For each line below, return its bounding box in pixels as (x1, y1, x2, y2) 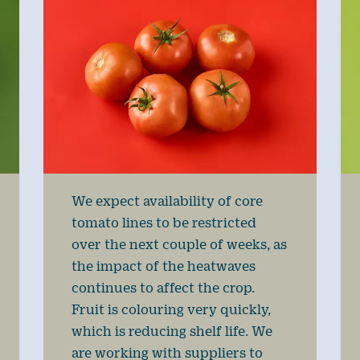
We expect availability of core (71, 193, 263, 209)
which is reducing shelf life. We (71, 323, 272, 339)
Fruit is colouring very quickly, (71, 301, 271, 317)
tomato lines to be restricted (71, 215, 256, 231)
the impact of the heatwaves (71, 258, 256, 274)
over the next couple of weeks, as (71, 236, 287, 252)
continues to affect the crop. (71, 280, 255, 296)
